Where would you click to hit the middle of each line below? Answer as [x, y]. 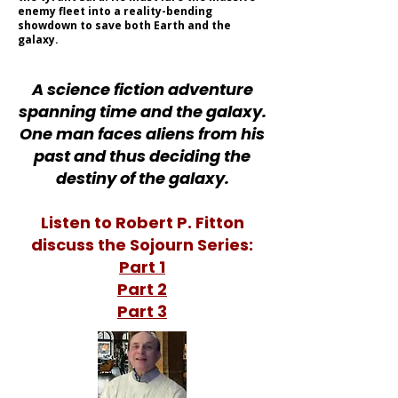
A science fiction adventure [142, 89]
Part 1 [142, 267]
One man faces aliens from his [142, 134]
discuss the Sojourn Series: [142, 245]
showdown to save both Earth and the [124, 25]
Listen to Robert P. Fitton [142, 223]
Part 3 [142, 311]
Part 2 [142, 289]
